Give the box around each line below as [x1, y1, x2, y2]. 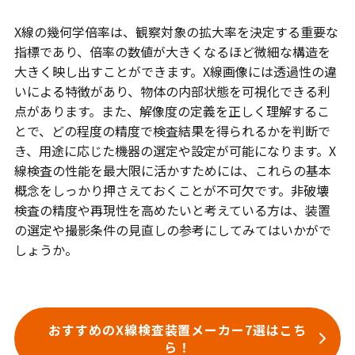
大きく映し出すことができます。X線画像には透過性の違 [13, 62, 337, 82]
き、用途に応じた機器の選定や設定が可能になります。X [13, 141, 336, 161]
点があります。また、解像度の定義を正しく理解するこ [13, 101, 330, 121]
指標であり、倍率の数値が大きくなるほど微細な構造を [13, 42, 330, 62]
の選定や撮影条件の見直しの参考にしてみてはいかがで [13, 220, 331, 240]
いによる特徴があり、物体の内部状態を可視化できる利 [13, 82, 330, 101]
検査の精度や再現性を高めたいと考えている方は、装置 [13, 200, 330, 220]
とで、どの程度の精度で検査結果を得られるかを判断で [13, 121, 330, 141]
